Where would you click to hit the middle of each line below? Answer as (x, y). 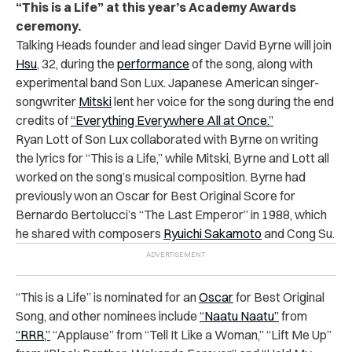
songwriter (47, 101)
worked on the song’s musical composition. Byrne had (161, 176)
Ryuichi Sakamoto (213, 233)
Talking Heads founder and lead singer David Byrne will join (174, 44)
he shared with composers (90, 233)
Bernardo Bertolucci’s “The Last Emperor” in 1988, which (171, 214)
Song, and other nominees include (108, 315)
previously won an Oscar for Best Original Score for (156, 195)
